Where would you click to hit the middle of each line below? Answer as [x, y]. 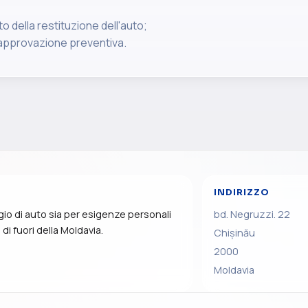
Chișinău [235, 233]
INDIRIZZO [242, 192]
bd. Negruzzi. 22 [252, 214]
